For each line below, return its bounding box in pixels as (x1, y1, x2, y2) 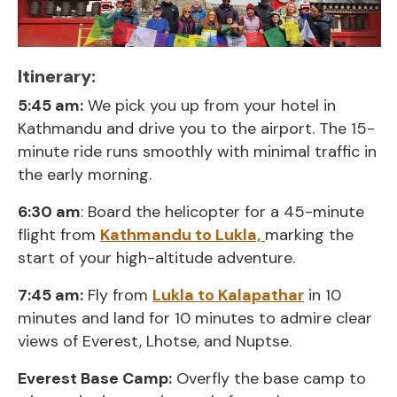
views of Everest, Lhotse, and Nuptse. (18, 331, 292, 353)
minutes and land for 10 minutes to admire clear (18, 307, 372, 330)
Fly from (83, 284, 152, 307)
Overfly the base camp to (172, 368, 366, 390)
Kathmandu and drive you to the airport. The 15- (18, 118, 375, 140)
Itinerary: (18, 65, 96, 89)
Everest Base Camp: (18, 368, 172, 390)
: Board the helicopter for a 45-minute (81, 201, 364, 223)
